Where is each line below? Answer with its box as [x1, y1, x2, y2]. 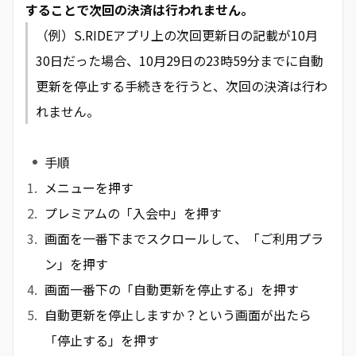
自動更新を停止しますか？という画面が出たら [44, 305, 311, 324]
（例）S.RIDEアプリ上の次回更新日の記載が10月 [36, 25, 318, 44]
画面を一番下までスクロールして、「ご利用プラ [44, 229, 323, 248]
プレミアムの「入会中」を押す [44, 203, 222, 222]
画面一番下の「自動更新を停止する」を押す [44, 280, 299, 299]
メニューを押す [44, 178, 133, 197]
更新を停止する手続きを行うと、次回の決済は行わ [36, 76, 327, 95]
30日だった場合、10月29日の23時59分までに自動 [36, 51, 323, 70]
